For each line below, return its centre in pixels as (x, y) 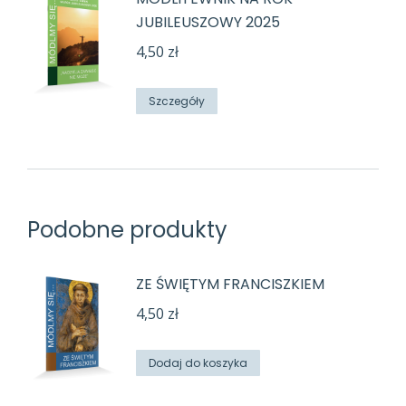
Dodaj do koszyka (198, 363)
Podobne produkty (127, 230)
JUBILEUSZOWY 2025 (208, 23)
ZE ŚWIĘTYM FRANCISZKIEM (230, 285)
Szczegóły (177, 101)
